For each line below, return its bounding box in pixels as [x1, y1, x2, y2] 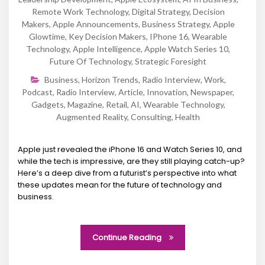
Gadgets [31, 99, 64, 109]
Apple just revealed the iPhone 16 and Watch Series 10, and [18, 143, 242, 155]
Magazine [67, 99, 102, 109]
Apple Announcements [52, 18, 138, 29]
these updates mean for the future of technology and [18, 179, 222, 190]
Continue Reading [92, 231, 163, 243]
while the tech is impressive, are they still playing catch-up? [18, 155, 245, 167]
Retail [105, 99, 127, 109]
